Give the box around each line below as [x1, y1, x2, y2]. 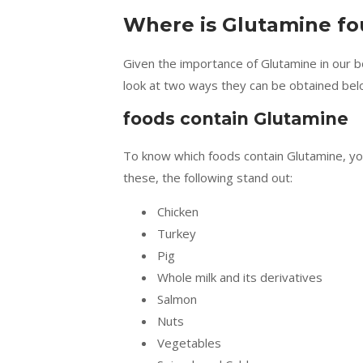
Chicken [157, 203, 199, 220]
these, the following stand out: [123, 169, 293, 186]
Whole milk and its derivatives [157, 269, 322, 285]
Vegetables [157, 335, 221, 351]
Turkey [157, 225, 196, 241]
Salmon [157, 291, 197, 307]
